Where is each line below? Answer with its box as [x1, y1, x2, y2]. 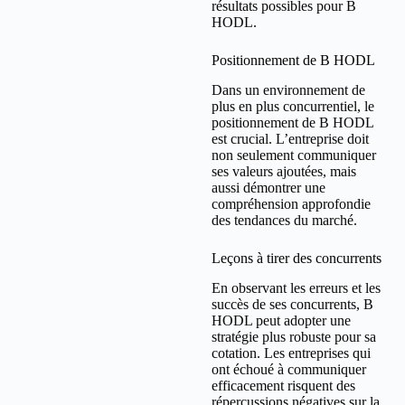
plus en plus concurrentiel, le [212, 99, 374, 115]
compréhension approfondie [212, 196, 371, 212]
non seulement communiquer [212, 147, 376, 164]
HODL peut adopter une [212, 313, 351, 329]
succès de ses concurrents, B [212, 297, 373, 313]
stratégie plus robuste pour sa [212, 329, 376, 345]
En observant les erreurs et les [212, 280, 381, 297]
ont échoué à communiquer [212, 362, 366, 378]
